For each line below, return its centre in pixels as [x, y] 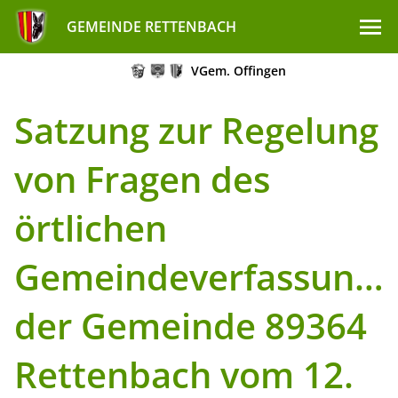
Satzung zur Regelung [196, 130]
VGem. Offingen [239, 71]
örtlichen [91, 228]
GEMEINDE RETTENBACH [151, 27]
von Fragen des [142, 179]
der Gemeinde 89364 [191, 326]
